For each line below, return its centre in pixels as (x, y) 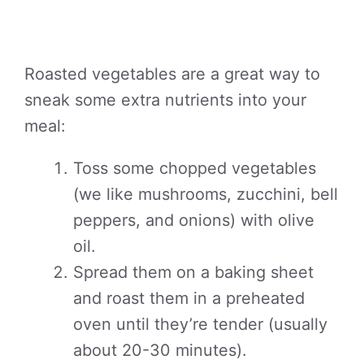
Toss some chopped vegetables (195, 168)
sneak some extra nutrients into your (165, 100)
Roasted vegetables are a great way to (172, 74)
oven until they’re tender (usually (200, 324)
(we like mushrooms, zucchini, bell (206, 194)
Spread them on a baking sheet (193, 272)
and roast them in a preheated (189, 298)
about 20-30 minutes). (160, 350)
